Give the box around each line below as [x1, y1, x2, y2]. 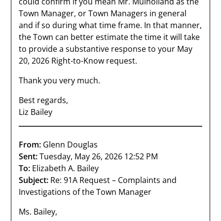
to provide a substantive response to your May [19, 43, 193, 54]
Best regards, [19, 95, 69, 106]
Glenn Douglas [41, 139, 98, 150]
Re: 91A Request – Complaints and [48, 175, 177, 185]
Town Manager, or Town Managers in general [19, 8, 187, 19]
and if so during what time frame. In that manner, [19, 20, 202, 31]
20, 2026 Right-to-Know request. [19, 55, 138, 66]
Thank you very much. [19, 75, 101, 86]
